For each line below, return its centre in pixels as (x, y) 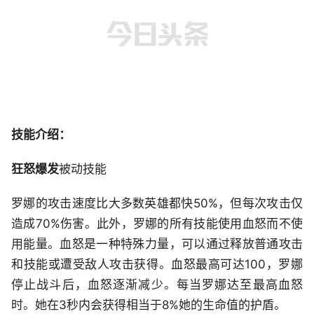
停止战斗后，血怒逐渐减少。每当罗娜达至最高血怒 (157, 285)
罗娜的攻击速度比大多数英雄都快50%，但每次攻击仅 (157, 204)
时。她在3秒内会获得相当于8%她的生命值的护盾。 (149, 305)
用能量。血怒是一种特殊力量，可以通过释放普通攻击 (157, 244)
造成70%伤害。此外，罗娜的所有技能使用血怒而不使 (157, 224)
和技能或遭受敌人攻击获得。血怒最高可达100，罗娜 (157, 265)
